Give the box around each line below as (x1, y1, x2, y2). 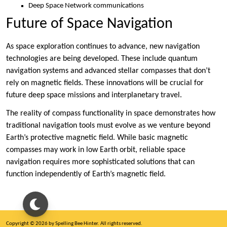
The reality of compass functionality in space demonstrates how (6, 109, 215, 118)
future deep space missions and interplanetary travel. (6, 91, 182, 100)
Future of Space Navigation (6, 16, 173, 32)
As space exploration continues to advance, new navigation (6, 43, 200, 51)
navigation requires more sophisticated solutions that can (6, 158, 195, 167)
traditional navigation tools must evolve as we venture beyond (6, 122, 210, 130)
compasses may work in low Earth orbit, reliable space (6, 146, 185, 155)
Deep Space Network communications (28, 2, 144, 10)
